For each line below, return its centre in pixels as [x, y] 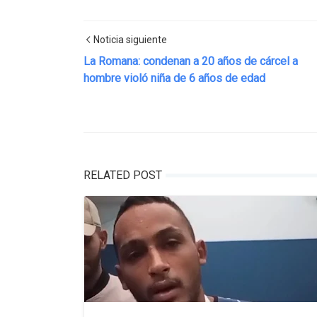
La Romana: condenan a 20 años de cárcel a [191, 61]
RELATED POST [123, 175]
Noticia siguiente [130, 39]
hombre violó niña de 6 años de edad [174, 78]
